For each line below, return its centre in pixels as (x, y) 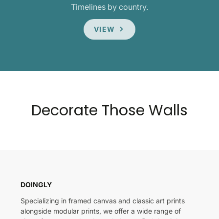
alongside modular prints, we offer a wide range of (101, 211)
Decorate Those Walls (109, 110)
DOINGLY (36, 184)
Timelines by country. (109, 7)
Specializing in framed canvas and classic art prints (103, 200)
